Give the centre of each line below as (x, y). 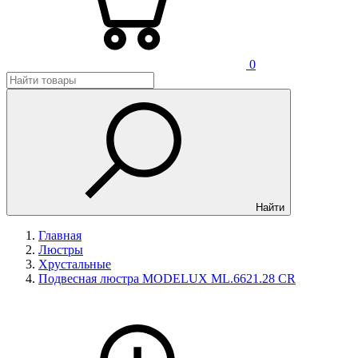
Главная (60, 235)
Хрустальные (75, 264)
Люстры (61, 250)
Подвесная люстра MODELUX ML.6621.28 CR (167, 278)
